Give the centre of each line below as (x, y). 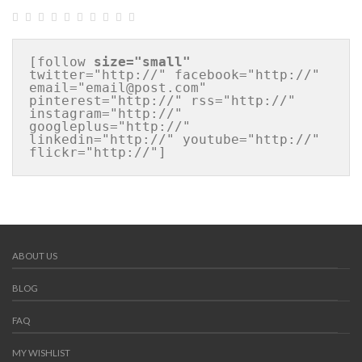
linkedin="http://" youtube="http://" (175, 139)
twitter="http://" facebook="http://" (175, 75)
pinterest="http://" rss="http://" (162, 101)
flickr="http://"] (98, 152)
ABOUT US (35, 256)
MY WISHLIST (41, 353)
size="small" (142, 62)
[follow (61, 62)
